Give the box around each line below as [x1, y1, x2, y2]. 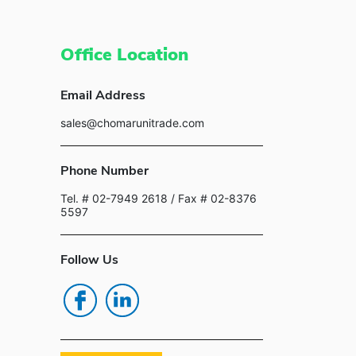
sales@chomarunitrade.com [60, 116, 204, 130]
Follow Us [60, 251, 118, 269]
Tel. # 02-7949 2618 [60, 192, 168, 205]
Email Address [60, 87, 145, 104]
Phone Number [60, 162, 149, 180]
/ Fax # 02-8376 [168, 192, 257, 205]
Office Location [60, 43, 188, 67]
